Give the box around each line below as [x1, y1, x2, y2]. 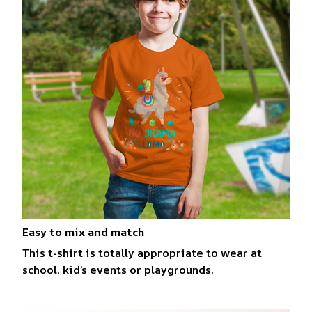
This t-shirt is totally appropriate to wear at [22, 245, 262, 261]
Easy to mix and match [22, 224, 144, 240]
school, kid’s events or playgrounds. [22, 262, 217, 278]
